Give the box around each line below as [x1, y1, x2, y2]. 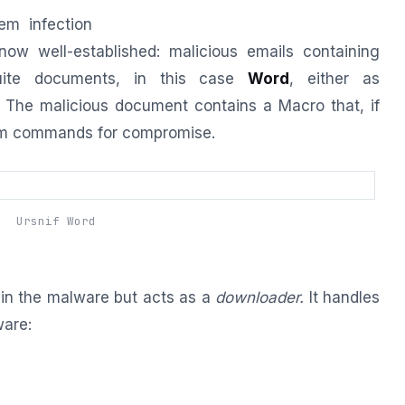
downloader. [215, 287, 304, 306]
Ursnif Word [15, 213, 96, 230]
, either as [289, 70, 380, 89]
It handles [304, 287, 380, 306]
